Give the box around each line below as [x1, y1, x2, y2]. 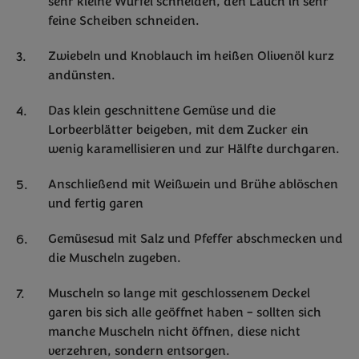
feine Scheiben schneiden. [48, 12, 200, 30]
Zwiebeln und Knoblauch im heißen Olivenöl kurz [48, 47, 334, 66]
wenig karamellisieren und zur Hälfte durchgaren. [48, 140, 340, 159]
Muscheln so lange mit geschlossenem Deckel [48, 284, 310, 303]
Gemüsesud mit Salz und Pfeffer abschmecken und [48, 230, 343, 248]
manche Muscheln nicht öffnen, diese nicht [48, 323, 301, 341]
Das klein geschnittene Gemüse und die [48, 102, 276, 120]
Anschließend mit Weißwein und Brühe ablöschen [48, 175, 338, 194]
